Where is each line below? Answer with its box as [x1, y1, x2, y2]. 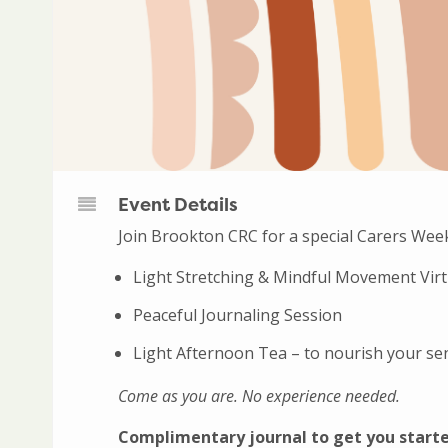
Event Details [118, 191, 238, 217]
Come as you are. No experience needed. [118, 384, 400, 407]
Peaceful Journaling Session [133, 303, 342, 326]
